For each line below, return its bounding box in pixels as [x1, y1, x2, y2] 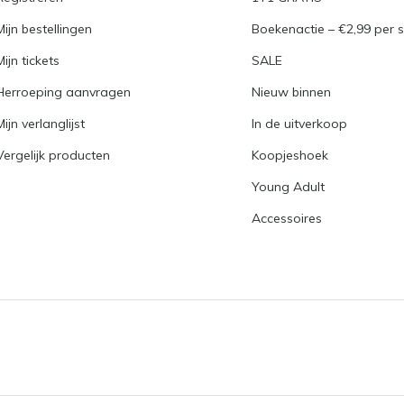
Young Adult [251, 179, 325, 195]
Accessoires [251, 210, 322, 226]
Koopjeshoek [251, 147, 328, 163]
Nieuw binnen [251, 84, 331, 100]
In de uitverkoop [251, 115, 347, 132]
